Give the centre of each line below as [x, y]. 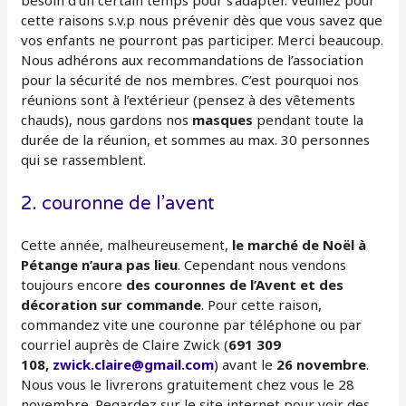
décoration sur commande [111, 304]
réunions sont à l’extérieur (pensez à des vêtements [188, 99]
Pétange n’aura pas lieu [100, 264]
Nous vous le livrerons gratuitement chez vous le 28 [188, 384]
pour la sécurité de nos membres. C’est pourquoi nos [190, 79]
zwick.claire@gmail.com [134, 364]
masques [225, 119]
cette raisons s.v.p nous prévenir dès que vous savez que [202, 19]
